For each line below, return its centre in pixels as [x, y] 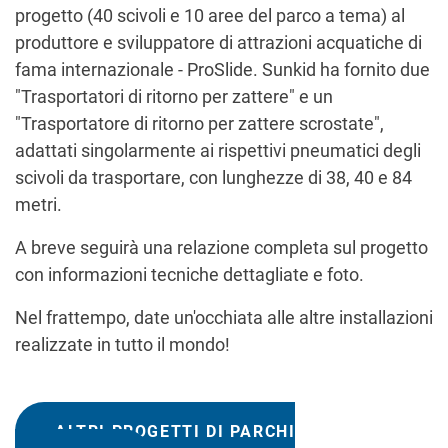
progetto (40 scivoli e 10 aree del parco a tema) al [210, 16]
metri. [38, 205]
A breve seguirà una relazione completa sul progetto [221, 248]
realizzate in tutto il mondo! [122, 345]
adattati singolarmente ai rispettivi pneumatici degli [218, 151]
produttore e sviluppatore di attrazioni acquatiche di [218, 43]
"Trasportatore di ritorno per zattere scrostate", [199, 124]
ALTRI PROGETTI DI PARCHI [175, 432]
